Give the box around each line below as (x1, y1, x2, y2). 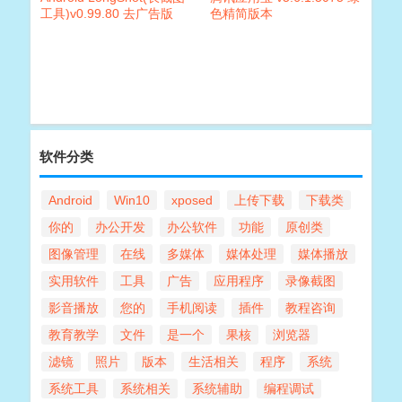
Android (48, 193, 92, 208)
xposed (171, 193, 213, 208)
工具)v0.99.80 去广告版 (39, 6, 173, 22)
